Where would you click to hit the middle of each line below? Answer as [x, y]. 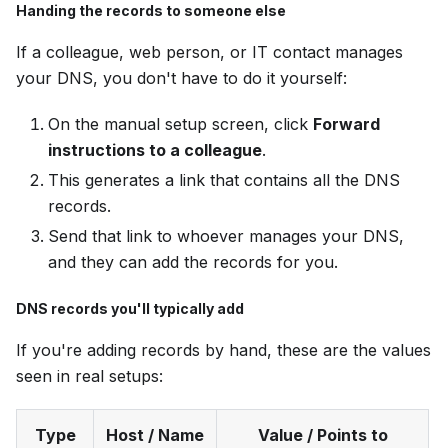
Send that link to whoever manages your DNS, [226, 236]
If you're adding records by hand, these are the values [223, 350]
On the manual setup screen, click [180, 124]
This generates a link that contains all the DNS [224, 180]
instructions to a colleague [155, 150]
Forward [346, 124]
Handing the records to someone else [151, 11]
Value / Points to [322, 435]
